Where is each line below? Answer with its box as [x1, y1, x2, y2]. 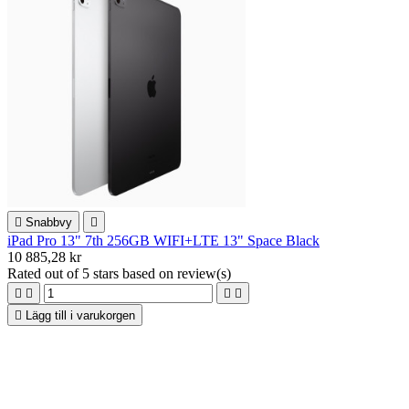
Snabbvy [26, 215, 72, 229]
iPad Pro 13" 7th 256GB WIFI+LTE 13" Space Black [7, 232, 320, 248]
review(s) [177, 265, 231, 281]
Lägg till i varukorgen [26, 308, 135, 322]
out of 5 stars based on [45, 265, 177, 281]
